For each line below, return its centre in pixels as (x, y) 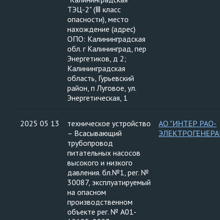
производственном (100, 202)
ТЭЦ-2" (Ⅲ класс (94, 9)
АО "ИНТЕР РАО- (188, 123)
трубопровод (90, 143)
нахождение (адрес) (101, 29)
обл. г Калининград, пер (107, 49)
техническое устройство (109, 123)
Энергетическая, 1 (97, 98)
